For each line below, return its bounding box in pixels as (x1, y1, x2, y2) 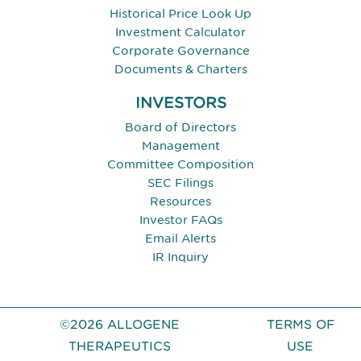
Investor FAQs (139, 212, 222, 228)
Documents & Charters (114, 61, 247, 77)
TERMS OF (266, 317, 334, 333)
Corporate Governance (111, 43, 250, 59)
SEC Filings (147, 175, 214, 191)
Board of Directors (125, 119, 236, 135)
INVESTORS (135, 93, 226, 113)
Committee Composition (107, 156, 254, 172)
